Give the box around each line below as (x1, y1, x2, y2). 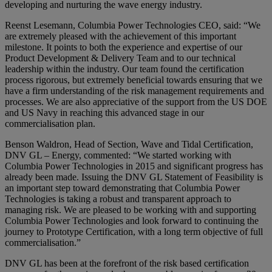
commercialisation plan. (5, 118, 95, 129)
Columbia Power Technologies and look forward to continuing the (5, 216, 259, 226)
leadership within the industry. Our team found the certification (5, 64, 244, 75)
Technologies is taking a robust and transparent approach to (5, 194, 231, 205)
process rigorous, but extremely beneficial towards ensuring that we (5, 75, 262, 86)
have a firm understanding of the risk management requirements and (5, 86, 264, 97)
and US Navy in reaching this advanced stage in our (5, 107, 204, 118)
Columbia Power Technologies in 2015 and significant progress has (5, 161, 263, 172)
